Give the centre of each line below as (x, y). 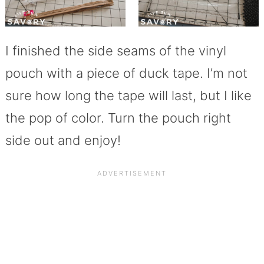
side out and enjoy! (63, 140)
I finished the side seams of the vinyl (115, 50)
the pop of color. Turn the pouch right (118, 118)
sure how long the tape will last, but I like (128, 95)
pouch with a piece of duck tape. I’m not (126, 73)
